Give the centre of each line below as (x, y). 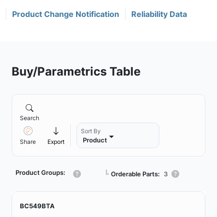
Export (56, 142)
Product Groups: (40, 172)
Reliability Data (159, 14)
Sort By (91, 131)
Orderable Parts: (135, 174)
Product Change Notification (66, 14)
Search (30, 118)
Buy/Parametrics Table (76, 71)
